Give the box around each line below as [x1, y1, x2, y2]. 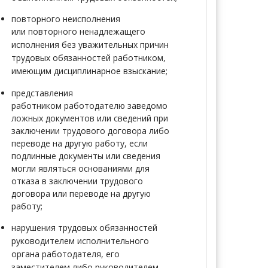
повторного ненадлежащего [28, 26, 145, 37]
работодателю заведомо [64, 100, 167, 111]
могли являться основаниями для [11, 163, 150, 174]
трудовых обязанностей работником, [11, 52, 166, 63]
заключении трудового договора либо [11, 125, 169, 136]
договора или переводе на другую [11, 188, 151, 199]
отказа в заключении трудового [11, 175, 143, 187]
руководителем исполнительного [11, 235, 149, 246]
